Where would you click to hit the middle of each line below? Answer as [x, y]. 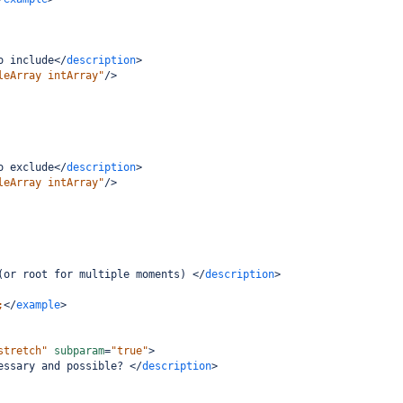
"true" [130, 351]
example [38, 305]
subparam [79, 351]
